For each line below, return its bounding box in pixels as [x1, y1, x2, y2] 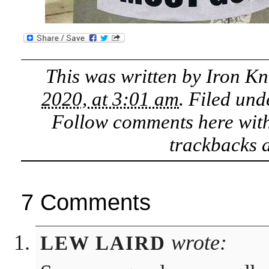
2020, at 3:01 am [41, 88, 180, 110]
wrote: [165, 230, 227, 255]
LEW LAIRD [40, 232, 166, 254]
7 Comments [20, 189, 151, 215]
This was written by [46, 65, 207, 87]
